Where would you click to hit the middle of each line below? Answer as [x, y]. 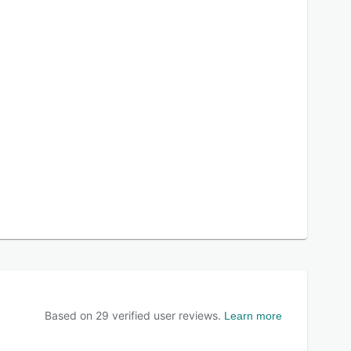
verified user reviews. [165, 315]
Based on [70, 315]
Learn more [253, 316]
